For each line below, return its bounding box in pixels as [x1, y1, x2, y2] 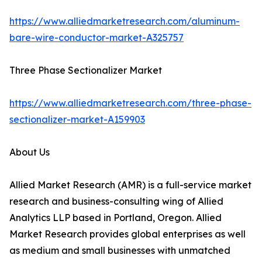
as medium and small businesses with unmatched [9, 244, 230, 257]
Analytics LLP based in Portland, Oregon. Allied [9, 212, 222, 224]
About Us [9, 146, 50, 158]
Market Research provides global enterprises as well [9, 228, 246, 240]
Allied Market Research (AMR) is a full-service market [9, 179, 251, 191]
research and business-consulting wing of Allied [9, 195, 223, 208]
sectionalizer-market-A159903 [9, 113, 145, 126]
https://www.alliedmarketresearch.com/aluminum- [9, 15, 240, 27]
